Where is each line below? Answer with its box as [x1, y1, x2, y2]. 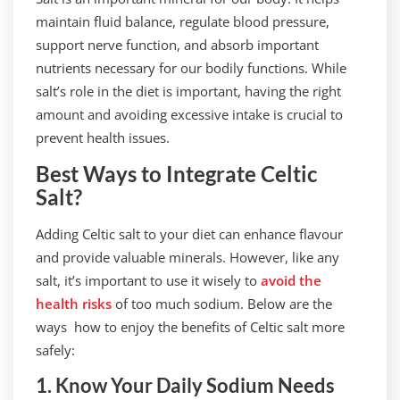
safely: [36, 341, 75, 359]
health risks [36, 295, 112, 312]
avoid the [261, 271, 321, 289]
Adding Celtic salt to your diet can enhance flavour [36, 225, 343, 243]
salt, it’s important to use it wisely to [36, 271, 261, 289]
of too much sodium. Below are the [112, 295, 332, 312]
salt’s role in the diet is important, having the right [36, 82, 341, 100]
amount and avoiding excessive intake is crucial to [36, 105, 343, 123]
